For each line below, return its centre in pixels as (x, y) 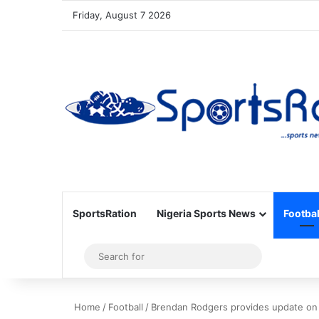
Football (126, 307)
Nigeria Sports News (206, 213)
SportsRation (105, 213)
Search (272, 256)
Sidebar (100, 256)
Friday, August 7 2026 (122, 15)
